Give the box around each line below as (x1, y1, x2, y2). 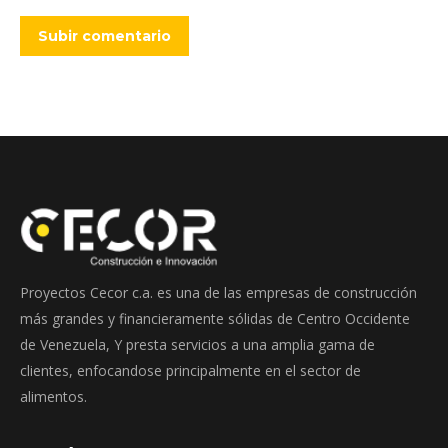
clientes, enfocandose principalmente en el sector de (20, 360, 361, 380)
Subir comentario (38, 27, 171, 45)
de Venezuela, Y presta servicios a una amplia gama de (20, 334, 375, 354)
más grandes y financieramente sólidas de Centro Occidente (20, 308, 410, 328)
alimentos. (20, 386, 87, 406)
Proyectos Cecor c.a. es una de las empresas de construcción (20, 282, 417, 302)
